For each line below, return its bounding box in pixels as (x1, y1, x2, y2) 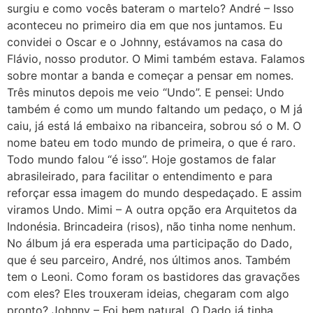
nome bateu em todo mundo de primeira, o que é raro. (7, 135, 296, 150)
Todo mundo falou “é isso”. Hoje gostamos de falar (7, 152, 276, 166)
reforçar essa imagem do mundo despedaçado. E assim (7, 185, 302, 200)
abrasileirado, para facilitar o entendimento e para (7, 168, 272, 183)
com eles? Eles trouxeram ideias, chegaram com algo (7, 286, 289, 300)
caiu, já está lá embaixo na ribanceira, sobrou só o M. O (7, 118, 301, 133)
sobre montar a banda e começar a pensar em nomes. (7, 68, 293, 82)
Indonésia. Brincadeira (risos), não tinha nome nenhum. (7, 219, 296, 233)
